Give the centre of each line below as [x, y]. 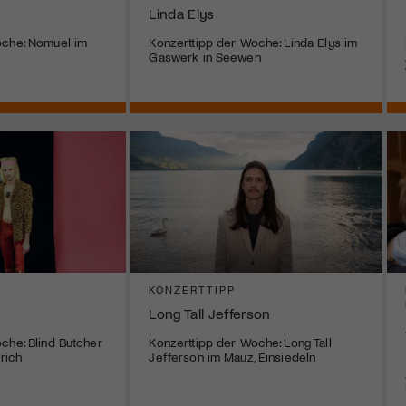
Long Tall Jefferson [210, 313]
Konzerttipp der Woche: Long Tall [240, 342]
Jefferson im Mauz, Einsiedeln [232, 356]
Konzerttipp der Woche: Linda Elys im [253, 42]
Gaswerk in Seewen [205, 56]
